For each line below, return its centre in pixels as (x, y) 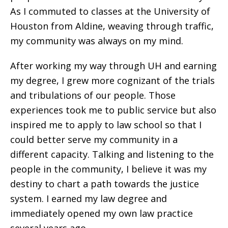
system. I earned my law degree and (89, 198)
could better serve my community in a (94, 139)
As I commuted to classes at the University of (110, 11)
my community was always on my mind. (97, 40)
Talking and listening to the (153, 154)
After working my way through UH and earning (113, 65)
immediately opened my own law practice (102, 213)
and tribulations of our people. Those (93, 95)
